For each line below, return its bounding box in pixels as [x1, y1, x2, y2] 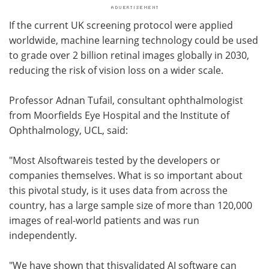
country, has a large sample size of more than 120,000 [9, 198, 252, 212]
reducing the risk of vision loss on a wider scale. [9, 63, 223, 77]
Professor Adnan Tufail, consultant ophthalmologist [9, 93, 243, 107]
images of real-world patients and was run [9, 213, 199, 227]
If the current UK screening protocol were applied [9, 18, 233, 32]
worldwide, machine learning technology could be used [9, 33, 258, 47]
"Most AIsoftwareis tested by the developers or [9, 153, 220, 167]
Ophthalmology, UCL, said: [9, 123, 128, 137]
